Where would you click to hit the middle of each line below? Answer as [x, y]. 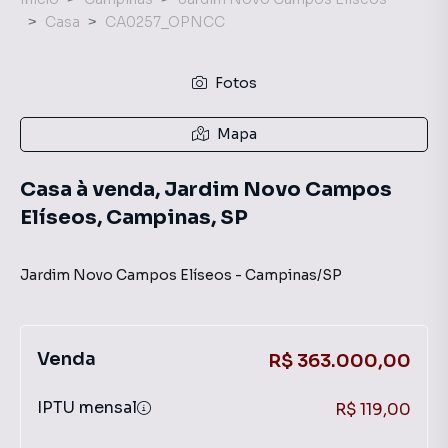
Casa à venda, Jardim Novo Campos [206, 189]
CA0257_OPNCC [165, 22]
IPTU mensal [87, 407]
